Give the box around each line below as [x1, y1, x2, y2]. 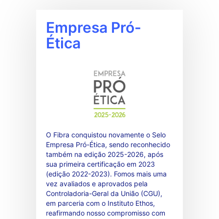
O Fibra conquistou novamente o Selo [46, 130, 166, 139]
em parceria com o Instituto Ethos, [46, 198, 155, 207]
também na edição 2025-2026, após [46, 150, 163, 158]
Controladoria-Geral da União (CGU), [46, 189, 162, 197]
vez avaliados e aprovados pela [46, 179, 148, 188]
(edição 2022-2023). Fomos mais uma [46, 169, 167, 178]
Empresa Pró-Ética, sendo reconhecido [46, 140, 170, 149]
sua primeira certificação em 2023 [46, 159, 155, 168]
